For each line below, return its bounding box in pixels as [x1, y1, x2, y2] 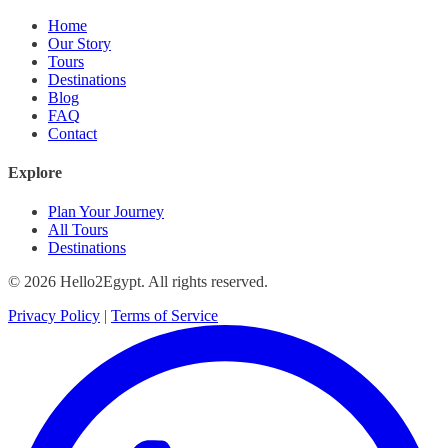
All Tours [48, 221, 108, 239]
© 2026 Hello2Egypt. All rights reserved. [8, 273, 268, 291]
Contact [48, 124, 97, 142]
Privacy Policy [8, 307, 100, 325]
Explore [8, 163, 62, 181]
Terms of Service [111, 307, 218, 325]
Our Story [48, 34, 111, 52]
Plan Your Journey [48, 203, 164, 221]
